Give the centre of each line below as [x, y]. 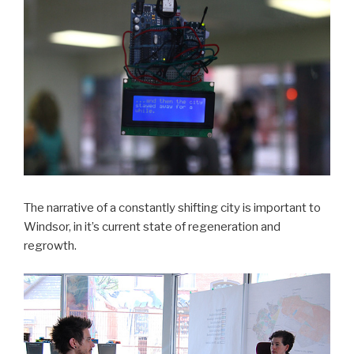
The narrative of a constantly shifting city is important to [172, 208]
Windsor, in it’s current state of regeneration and [152, 227]
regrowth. [50, 246]
